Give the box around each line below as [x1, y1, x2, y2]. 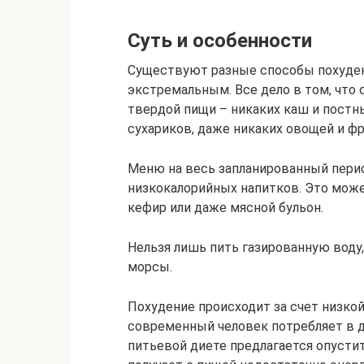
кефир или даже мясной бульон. [128, 199, 323, 215]
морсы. [128, 258, 172, 275]
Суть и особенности [128, 28, 312, 52]
